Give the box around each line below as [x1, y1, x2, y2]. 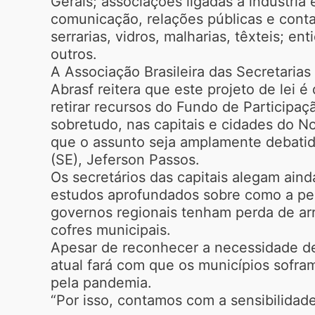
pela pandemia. [51, 274, 152, 291]
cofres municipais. [51, 221, 171, 238]
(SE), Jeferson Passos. [51, 150, 200, 168]
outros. [51, 45, 97, 63]
